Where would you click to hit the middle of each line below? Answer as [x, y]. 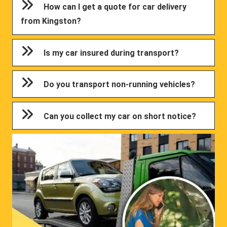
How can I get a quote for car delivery [115, 7]
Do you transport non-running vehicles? [120, 85]
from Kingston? [51, 21]
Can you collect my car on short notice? [120, 116]
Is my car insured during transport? [111, 53]
